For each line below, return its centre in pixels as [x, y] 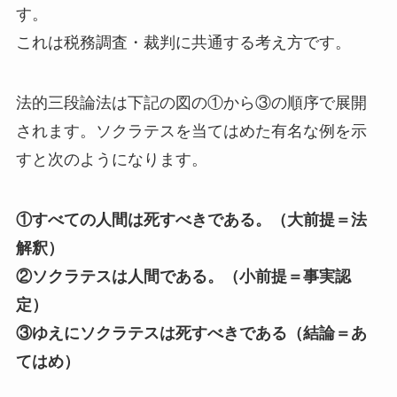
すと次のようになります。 [111, 160]
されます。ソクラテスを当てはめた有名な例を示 [191, 132]
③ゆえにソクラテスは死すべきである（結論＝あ [191, 333]
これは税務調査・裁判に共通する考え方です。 [183, 43]
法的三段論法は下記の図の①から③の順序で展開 [191, 103]
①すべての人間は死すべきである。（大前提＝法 [191, 219]
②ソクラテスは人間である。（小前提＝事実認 [183, 276]
